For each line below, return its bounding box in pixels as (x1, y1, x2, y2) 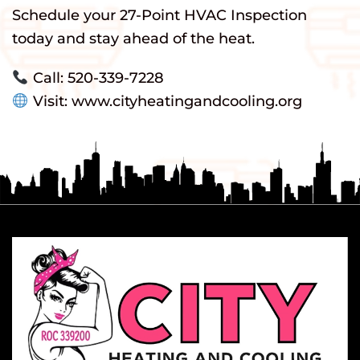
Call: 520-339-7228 (28, 69, 164, 88)
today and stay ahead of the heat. (12, 30, 255, 48)
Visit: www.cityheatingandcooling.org (28, 92, 302, 111)
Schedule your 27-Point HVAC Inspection (12, 6, 307, 25)
